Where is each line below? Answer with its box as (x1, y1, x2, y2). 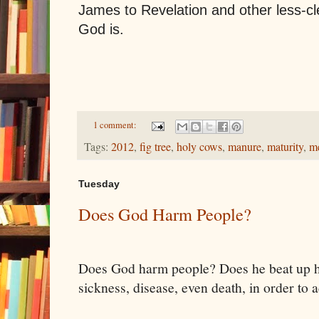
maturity (267, 138, 303, 155)
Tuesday (78, 177, 120, 189)
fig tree (140, 138, 171, 155)
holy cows (177, 138, 222, 155)
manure (228, 138, 261, 155)
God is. (78, 21, 124, 38)
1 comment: (93, 119, 139, 132)
